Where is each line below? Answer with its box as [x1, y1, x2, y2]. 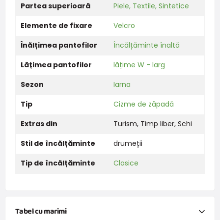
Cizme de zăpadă [113, 99, 174, 109]
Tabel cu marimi [15, 205, 67, 218]
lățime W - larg [113, 59, 165, 70]
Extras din [20, 118, 57, 129]
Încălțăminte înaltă [113, 40, 180, 50]
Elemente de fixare [20, 20, 92, 30]
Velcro [113, 20, 135, 30]
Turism [113, 118, 137, 129]
